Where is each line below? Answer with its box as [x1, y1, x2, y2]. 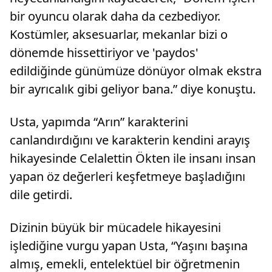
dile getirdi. [10, 186, 72, 203]
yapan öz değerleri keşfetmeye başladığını [10, 168, 245, 185]
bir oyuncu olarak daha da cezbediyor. [10, 8, 220, 25]
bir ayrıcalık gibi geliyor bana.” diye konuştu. [10, 81, 256, 98]
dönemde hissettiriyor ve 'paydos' [10, 44, 199, 61]
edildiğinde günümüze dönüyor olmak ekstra [10, 63, 262, 80]
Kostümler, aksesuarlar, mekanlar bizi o [10, 26, 228, 43]
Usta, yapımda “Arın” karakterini [10, 114, 188, 131]
